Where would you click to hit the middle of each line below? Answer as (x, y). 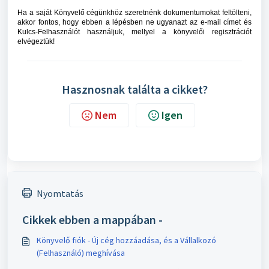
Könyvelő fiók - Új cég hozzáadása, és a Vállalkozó (126, 240)
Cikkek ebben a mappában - (92, 220)
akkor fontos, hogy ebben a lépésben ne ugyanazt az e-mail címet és (134, 23)
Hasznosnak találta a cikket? (134, 89)
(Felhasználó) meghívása (81, 253)
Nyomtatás (60, 194)
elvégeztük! (36, 42)
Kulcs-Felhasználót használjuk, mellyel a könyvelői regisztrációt (134, 32)
